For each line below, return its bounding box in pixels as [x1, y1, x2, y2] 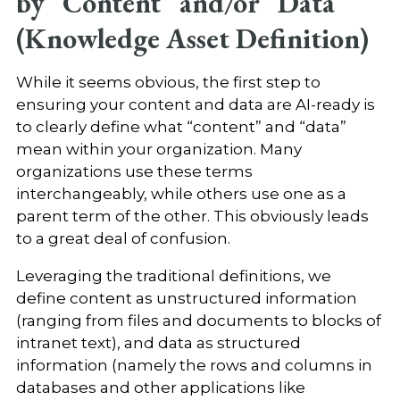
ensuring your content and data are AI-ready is [15, 95, 375, 113]
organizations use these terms [15, 162, 253, 180]
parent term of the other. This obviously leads [15, 206, 369, 225]
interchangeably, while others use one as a [15, 184, 346, 203]
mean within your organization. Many [15, 139, 302, 158]
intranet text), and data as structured [15, 333, 301, 352]
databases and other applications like [15, 378, 305, 396]
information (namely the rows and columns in [15, 355, 372, 374]
